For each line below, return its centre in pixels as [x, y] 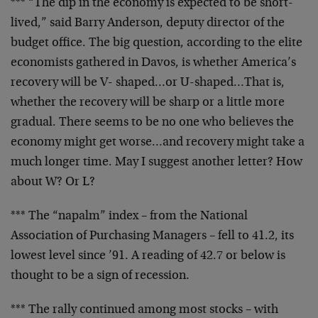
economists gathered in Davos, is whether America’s [153, 63]
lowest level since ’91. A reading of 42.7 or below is [148, 256]
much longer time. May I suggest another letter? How [157, 163]
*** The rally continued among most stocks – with [144, 310]
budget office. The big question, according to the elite [157, 43]
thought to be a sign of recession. [100, 276]
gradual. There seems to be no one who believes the [152, 123]
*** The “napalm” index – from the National [129, 216]
